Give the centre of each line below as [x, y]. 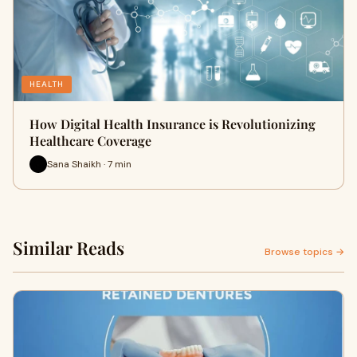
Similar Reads [69, 248]
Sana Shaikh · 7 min [89, 164]
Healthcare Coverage [90, 141]
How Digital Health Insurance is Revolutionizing [173, 124]
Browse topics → [304, 252]
